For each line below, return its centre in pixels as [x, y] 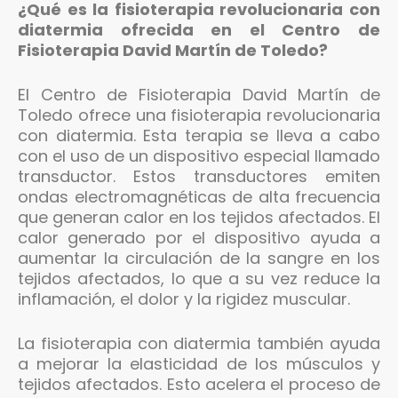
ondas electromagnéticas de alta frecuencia [199, 196]
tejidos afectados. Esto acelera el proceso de [199, 384]
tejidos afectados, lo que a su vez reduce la [199, 278]
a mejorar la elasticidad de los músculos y [199, 363]
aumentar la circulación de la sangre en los [199, 258]
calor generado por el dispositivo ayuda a [199, 237]
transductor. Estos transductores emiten [199, 176]
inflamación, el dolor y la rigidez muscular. [184, 298]
